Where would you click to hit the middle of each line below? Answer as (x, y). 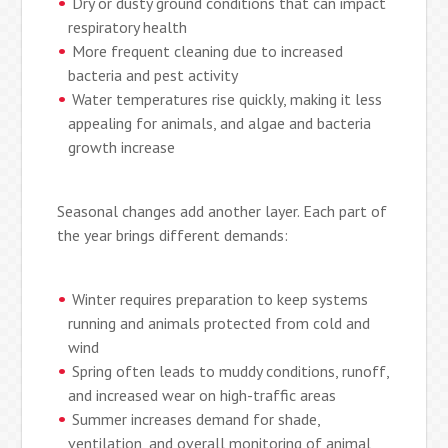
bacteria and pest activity (153, 74)
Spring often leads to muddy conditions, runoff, (231, 370)
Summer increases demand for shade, (196, 418)
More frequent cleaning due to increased (208, 50)
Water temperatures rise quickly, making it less (227, 98)
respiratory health (128, 26)
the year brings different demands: (173, 234)
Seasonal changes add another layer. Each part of (222, 210)
